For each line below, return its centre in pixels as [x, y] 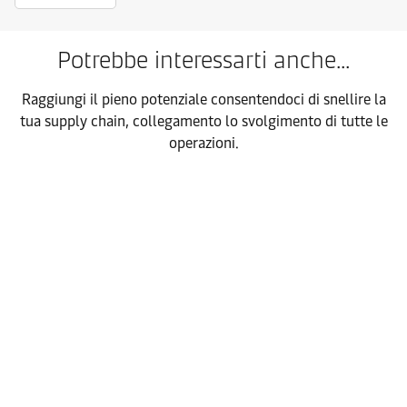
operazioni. [203, 144]
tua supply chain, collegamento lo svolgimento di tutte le [203, 122]
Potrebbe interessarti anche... [203, 60]
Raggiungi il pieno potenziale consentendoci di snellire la [203, 100]
